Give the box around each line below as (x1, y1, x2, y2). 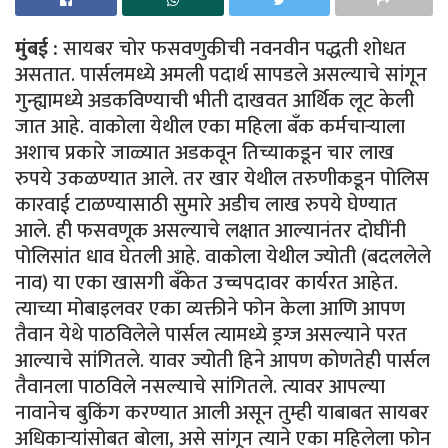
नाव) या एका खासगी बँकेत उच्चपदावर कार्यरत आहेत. (15, 265, 398, 300)
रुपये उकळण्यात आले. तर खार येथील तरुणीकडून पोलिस (15, 161, 429, 196)
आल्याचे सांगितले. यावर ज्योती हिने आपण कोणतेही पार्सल (15, 343, 430, 378)
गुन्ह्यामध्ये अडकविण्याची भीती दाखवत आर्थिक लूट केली (15, 83, 414, 118)
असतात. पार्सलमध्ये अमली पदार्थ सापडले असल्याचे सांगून (15, 57, 427, 92)
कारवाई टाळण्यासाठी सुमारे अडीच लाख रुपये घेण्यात (15, 187, 397, 222)
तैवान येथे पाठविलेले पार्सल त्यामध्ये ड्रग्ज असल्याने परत (15, 317, 407, 352)
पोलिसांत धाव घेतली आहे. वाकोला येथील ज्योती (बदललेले (15, 239, 431, 274)
